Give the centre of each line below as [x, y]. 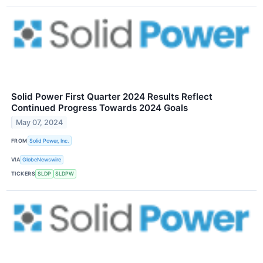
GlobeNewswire [42, 160]
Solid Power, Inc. [50, 141]
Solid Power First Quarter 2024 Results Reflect [112, 97]
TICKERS [23, 174]
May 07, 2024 [40, 123]
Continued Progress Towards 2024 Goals [100, 108]
